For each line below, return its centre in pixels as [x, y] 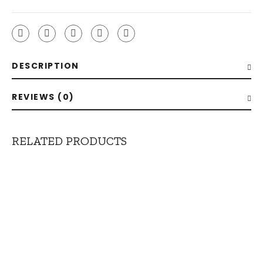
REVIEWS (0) [43, 97]
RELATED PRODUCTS [69, 141]
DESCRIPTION [45, 65]
